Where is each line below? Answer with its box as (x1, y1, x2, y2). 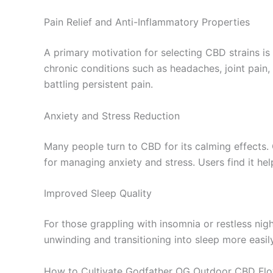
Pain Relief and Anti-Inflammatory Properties (44, 16, 250, 29)
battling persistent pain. (44, 78, 153, 91)
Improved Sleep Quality (44, 187, 152, 200)
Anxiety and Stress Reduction (44, 109, 180, 122)
